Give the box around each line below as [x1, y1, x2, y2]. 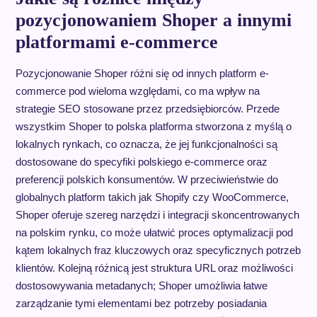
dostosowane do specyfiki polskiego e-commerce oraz [15, 155, 267, 168]
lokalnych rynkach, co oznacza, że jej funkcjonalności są [15, 137, 277, 150]
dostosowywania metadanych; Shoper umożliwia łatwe [15, 279, 267, 292]
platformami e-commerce [15, 31, 218, 52]
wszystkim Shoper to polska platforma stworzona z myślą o [15, 120, 292, 132]
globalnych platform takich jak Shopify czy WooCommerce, [15, 190, 289, 203]
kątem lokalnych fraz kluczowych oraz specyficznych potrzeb [15, 243, 301, 256]
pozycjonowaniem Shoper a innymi [15, 9, 292, 30]
